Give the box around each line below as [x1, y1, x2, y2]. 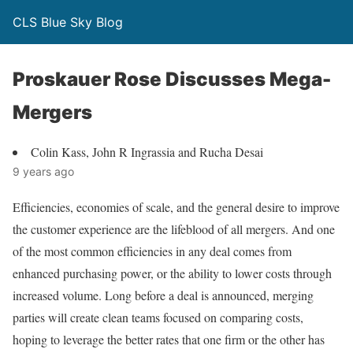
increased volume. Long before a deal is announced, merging [13, 287, 314, 303]
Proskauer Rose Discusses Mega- [13, 68, 331, 91]
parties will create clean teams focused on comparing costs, [13, 309, 303, 325]
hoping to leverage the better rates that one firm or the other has [13, 331, 325, 347]
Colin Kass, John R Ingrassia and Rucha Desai [31, 143, 263, 160]
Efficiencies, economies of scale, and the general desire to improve [13, 199, 340, 215]
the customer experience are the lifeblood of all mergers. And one [13, 221, 335, 237]
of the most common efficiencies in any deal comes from [13, 243, 292, 259]
